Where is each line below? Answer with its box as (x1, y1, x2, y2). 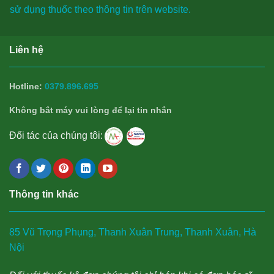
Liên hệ (9, 45, 43, 56)
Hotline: (9, 81, 42, 91)
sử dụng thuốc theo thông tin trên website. (9, 4, 191, 15)
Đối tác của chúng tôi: (9, 130, 103, 141)
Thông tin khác (9, 189, 79, 200)
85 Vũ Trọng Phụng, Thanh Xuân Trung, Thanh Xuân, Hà (9, 227, 256, 237)
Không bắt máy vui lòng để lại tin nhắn (9, 105, 172, 115)
